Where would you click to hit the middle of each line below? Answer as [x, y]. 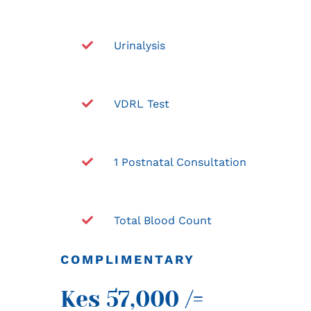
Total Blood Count [163, 220]
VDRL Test [142, 103]
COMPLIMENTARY [128, 259]
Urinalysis [140, 45]
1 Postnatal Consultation [180, 162]
